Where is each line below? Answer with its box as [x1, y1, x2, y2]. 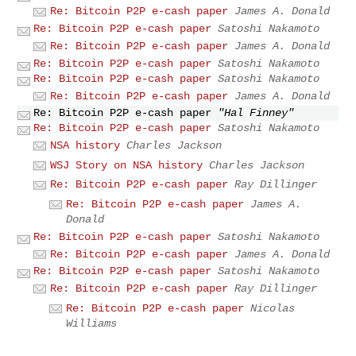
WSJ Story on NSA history [50, 158, 203, 172]
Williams [66, 316, 118, 330]
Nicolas [250, 301, 296, 315]
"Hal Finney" [218, 106, 295, 120]
